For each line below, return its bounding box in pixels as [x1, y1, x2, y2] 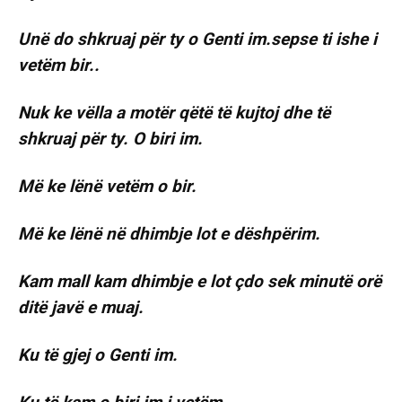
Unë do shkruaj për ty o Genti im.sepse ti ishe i [18, 29, 377, 50]
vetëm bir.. [18, 55, 100, 76]
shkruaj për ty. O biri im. [18, 128, 203, 150]
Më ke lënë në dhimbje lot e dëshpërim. [18, 223, 320, 245]
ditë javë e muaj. [18, 297, 144, 319]
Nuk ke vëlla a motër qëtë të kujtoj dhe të [18, 102, 330, 124]
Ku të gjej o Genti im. [18, 345, 178, 366]
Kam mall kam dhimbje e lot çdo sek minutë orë [18, 271, 381, 293]
